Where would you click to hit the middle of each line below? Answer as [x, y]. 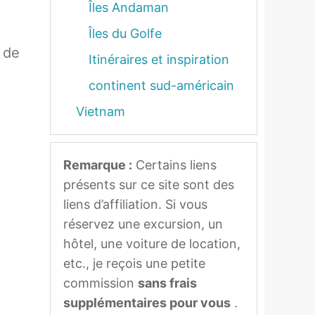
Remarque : [98, 165]
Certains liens [174, 165]
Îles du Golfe [125, 33]
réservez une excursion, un [143, 224]
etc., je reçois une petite [134, 263]
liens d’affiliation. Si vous [135, 204]
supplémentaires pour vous [147, 303]
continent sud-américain [161, 85]
